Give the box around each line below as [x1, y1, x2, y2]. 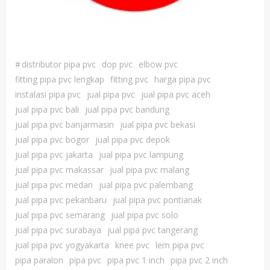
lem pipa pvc [155, 239, 204, 251]
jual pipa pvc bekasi [120, 119, 195, 130]
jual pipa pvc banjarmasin [15, 119, 114, 130]
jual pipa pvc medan [15, 179, 93, 190]
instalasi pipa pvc [15, 89, 81, 100]
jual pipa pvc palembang [99, 179, 193, 190]
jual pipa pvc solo [111, 209, 178, 221]
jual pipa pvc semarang [15, 209, 105, 221]
